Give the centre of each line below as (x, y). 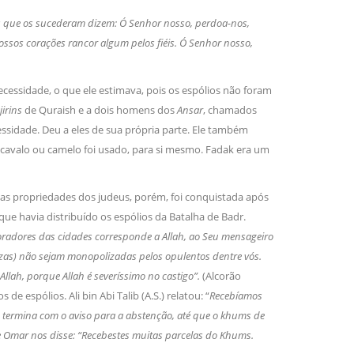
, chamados (230, 110)
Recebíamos (235, 296)
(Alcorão (221, 276)
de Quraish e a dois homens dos (100, 110)
